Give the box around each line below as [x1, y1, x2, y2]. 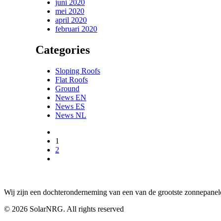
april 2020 [55, 15, 87, 24]
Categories [36, 43, 90, 56]
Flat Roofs [55, 75, 88, 84]
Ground [55, 84, 79, 93]
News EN [55, 93, 86, 102]
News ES [55, 102, 85, 110]
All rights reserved [67, 204, 124, 213]
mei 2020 [55, 6, 84, 15]
